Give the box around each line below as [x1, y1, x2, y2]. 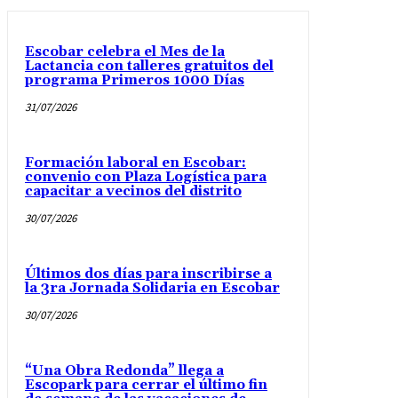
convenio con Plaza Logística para [25, 168, 267, 186]
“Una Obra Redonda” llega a [25, 362, 224, 379]
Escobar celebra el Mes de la [25, 43, 225, 60]
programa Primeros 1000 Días [25, 71, 244, 89]
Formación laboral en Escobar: [25, 154, 246, 171]
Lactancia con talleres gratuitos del [25, 57, 274, 75]
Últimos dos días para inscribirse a [25, 265, 272, 283]
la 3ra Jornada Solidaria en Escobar [25, 279, 280, 297]
